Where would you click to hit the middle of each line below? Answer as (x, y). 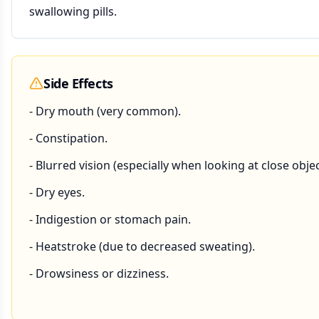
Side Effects (78, 83)
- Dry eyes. (57, 192)
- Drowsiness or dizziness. (99, 273)
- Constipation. (68, 138)
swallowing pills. (73, 11)
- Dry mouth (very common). (105, 111)
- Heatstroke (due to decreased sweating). (142, 246)
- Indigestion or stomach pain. (110, 219)
